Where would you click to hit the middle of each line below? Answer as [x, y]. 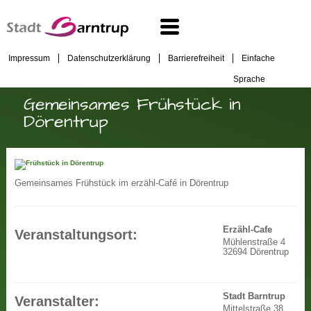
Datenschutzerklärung [109, 58]
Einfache [258, 58]
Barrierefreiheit [196, 58]
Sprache [249, 78]
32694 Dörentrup [256, 252]
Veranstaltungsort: [76, 234]
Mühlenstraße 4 [254, 242]
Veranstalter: [57, 302]
